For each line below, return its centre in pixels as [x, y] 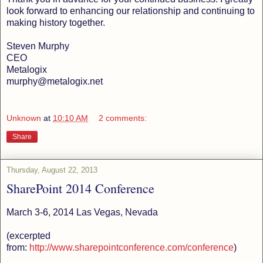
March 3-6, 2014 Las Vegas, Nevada [82, 213]
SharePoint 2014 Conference [80, 188]
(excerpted [28, 236]
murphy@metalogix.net [55, 81]
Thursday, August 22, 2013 [52, 170]
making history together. [56, 22]
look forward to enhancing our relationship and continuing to [131, 11]
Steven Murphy [38, 46]
